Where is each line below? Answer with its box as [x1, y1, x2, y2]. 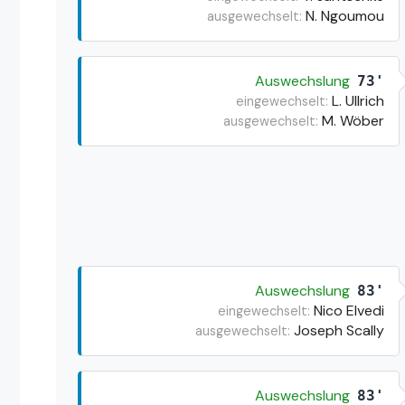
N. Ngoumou [305, 5, 384, 25]
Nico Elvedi [313, 300, 384, 320]
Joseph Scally [293, 320, 384, 340]
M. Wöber [321, 110, 384, 130]
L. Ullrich [331, 90, 384, 110]
